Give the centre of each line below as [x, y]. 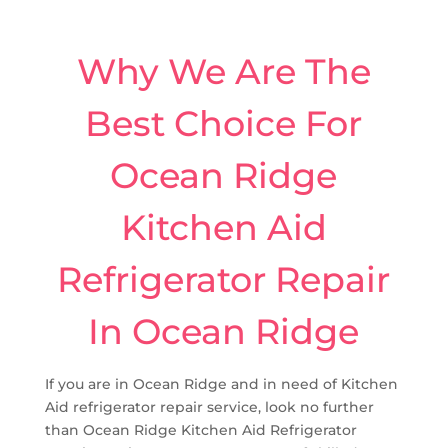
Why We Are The [223, 71]
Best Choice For [224, 123]
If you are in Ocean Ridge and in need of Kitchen [221, 383]
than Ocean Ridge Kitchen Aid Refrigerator [200, 429]
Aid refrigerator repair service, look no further [209, 406]
